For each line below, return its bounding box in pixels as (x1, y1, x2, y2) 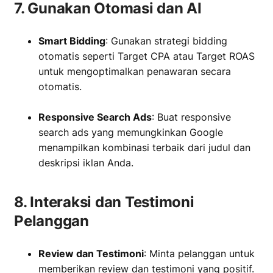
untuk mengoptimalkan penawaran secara (38, 65, 231, 77)
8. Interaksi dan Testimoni (14, 193, 194, 211)
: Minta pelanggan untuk (144, 247, 255, 260)
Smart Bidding (38, 35, 105, 47)
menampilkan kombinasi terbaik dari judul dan (38, 141, 250, 154)
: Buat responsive (152, 111, 231, 123)
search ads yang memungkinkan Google (38, 126, 223, 138)
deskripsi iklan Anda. (38, 157, 133, 169)
